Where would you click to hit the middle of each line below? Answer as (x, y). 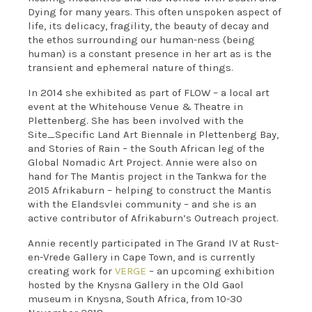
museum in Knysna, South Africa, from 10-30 (135, 298)
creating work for (72, 271)
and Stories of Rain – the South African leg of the (147, 148)
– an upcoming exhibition (211, 271)
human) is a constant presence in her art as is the (150, 53)
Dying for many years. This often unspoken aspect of (155, 11)
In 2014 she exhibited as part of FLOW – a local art (149, 92)
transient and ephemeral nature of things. (131, 67)
